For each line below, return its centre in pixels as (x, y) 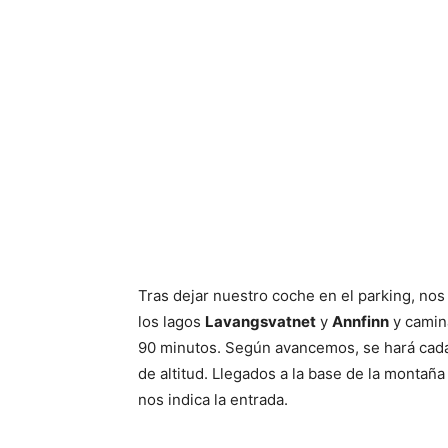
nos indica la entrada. (213, 399)
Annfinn (360, 321)
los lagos (171, 321)
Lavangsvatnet (260, 321)
